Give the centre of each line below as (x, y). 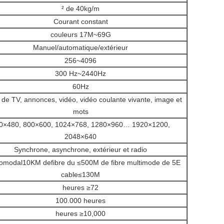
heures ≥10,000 (80, 213)
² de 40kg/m (80, 8)
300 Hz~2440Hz (80, 73)
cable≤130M (80, 174)
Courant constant (80, 21)
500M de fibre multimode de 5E (130, 162)
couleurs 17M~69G (80, 34)
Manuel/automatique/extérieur (80, 47)
